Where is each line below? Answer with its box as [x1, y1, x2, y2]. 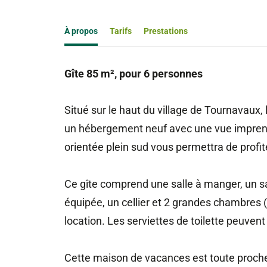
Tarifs [109, 26, 132, 36]
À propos [64, 26, 98, 36]
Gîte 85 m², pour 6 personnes [64, 67, 203, 80]
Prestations [143, 26, 188, 36]
